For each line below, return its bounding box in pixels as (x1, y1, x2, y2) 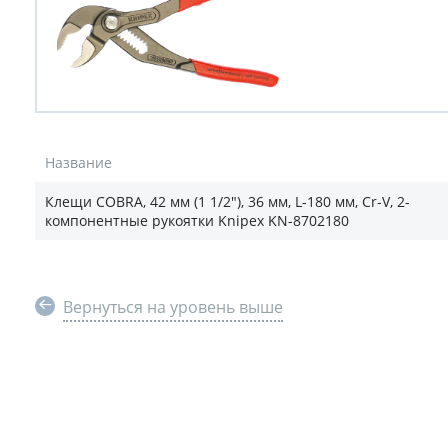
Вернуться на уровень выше (63, 296, 283, 318)
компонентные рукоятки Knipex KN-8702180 (45, 211, 349, 230)
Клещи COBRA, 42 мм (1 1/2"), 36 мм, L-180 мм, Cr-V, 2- (45, 192, 410, 211)
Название (45, 153, 112, 172)
